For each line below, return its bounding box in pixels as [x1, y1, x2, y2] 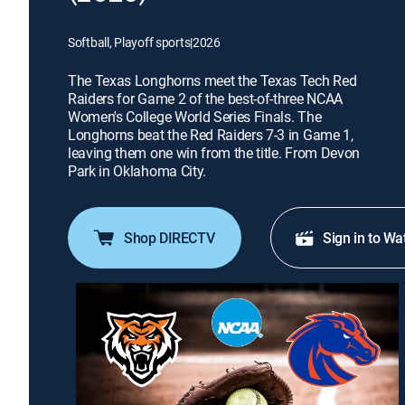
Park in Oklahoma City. [68, 161, 206, 181]
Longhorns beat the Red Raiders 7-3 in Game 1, [68, 125, 353, 145]
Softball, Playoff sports [68, 33, 191, 51]
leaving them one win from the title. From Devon [68, 143, 360, 163]
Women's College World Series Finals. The [68, 107, 322, 127]
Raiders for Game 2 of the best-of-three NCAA [68, 89, 343, 108]
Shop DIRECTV [124, 228, 215, 248]
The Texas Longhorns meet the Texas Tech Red [68, 71, 357, 90]
